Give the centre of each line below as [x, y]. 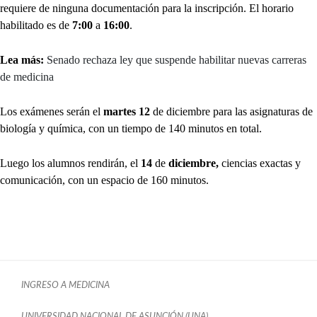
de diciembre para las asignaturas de [231, 111]
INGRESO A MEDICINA [65, 285]
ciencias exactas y [260, 163]
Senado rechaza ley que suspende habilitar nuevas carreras [177, 59]
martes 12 [125, 111]
